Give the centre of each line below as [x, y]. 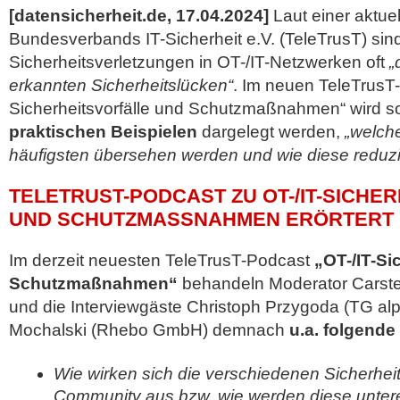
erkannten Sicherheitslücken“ [121, 85]
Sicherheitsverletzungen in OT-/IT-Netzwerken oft [197, 62]
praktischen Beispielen [103, 132]
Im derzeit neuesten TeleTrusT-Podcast [162, 260]
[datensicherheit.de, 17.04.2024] [139, 16]
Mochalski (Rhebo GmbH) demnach [149, 330]
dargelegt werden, [271, 132]
